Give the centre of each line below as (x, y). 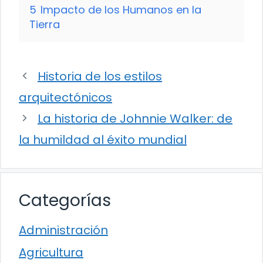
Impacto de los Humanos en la (121, 9)
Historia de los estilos (100, 76)
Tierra (45, 24)
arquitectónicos (65, 97)
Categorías (65, 200)
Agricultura (51, 252)
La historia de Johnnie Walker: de (135, 118)
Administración (63, 230)
